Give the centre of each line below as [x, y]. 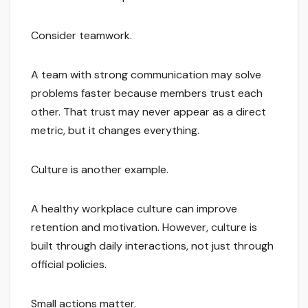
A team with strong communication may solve [146, 74]
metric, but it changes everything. [115, 130]
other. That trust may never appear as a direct [148, 111]
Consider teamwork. [81, 35]
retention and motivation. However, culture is [144, 227]
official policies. [69, 264]
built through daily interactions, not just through [152, 245]
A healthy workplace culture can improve [134, 208]
